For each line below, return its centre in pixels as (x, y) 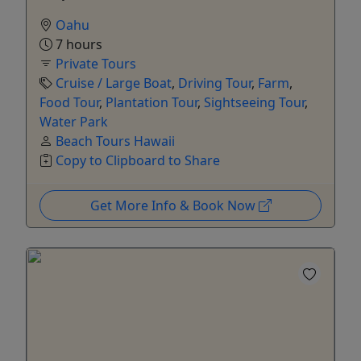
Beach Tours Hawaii (115, 141)
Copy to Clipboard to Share (138, 160)
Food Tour (69, 102)
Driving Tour (215, 83)
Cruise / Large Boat (114, 83)
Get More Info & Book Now (174, 205)
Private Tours (96, 63)
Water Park (74, 121)
